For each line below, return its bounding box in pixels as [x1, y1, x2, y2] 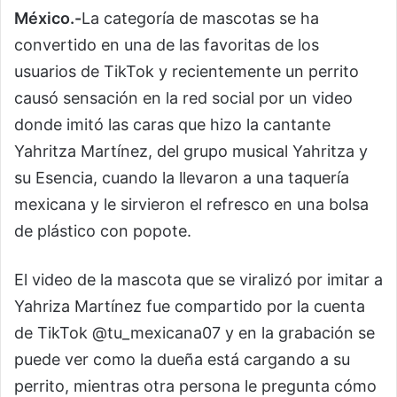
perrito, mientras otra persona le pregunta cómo [14, 377, 377, 395]
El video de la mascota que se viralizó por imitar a [14, 270, 383, 289]
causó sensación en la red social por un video [14, 89, 353, 107]
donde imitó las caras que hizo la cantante [14, 115, 331, 134]
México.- [14, 9, 82, 27]
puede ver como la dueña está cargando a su [14, 350, 350, 369]
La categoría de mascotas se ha [82, 9, 319, 27]
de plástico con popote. [14, 222, 191, 240]
